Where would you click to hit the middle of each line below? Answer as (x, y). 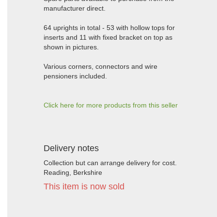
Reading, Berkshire (73, 172)
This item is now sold (84, 186)
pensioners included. (75, 76)
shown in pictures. (71, 47)
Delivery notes (71, 148)
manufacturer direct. (75, 8)
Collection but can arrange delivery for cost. (110, 163)
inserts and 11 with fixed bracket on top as (108, 37)
